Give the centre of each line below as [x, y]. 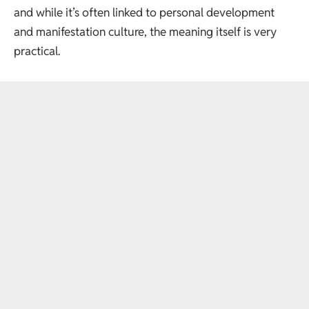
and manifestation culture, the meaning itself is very [145, 32]
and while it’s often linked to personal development [144, 12]
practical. [37, 51]
